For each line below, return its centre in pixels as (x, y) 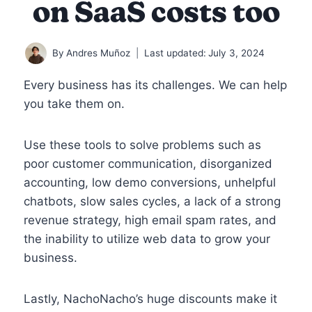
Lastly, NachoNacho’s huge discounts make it (150, 298)
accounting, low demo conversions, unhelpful (150, 182)
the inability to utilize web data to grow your (147, 239)
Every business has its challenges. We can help (155, 85)
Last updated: (175, 53)
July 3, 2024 (237, 53)
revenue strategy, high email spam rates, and (150, 220)
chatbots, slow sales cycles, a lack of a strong (152, 201)
